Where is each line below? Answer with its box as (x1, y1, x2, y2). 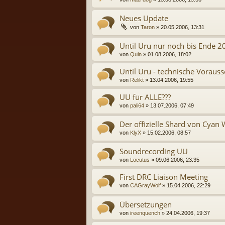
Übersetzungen (120, 199, 172, 209)
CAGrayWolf (130, 182, 161, 189)
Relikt (130, 76, 144, 83)
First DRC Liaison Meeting (120, 172, 208, 182)
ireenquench (130, 209, 160, 216)
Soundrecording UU (120, 146, 188, 157)
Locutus (130, 157, 150, 163)
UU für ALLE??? (120, 91, 171, 102)
